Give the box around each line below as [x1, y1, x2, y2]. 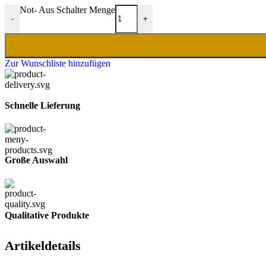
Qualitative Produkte [5, 210, 89, 220]
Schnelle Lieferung [5, 100, 80, 110]
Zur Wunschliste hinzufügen [5, 58, 110, 68]
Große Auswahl [5, 155, 68, 166]
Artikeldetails [5, 238, 81, 254]
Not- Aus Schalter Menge [20, 4, 115, 15]
